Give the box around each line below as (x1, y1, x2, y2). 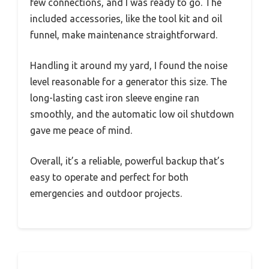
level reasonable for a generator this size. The (30, 76, 227, 87)
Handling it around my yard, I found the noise (30, 59, 228, 71)
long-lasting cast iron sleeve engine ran (30, 92, 199, 103)
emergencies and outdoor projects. (30, 187, 182, 199)
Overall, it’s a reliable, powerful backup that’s (30, 155, 225, 166)
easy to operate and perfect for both (30, 171, 189, 183)
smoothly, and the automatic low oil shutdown (30, 108, 234, 119)
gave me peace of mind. (30, 124, 132, 136)
